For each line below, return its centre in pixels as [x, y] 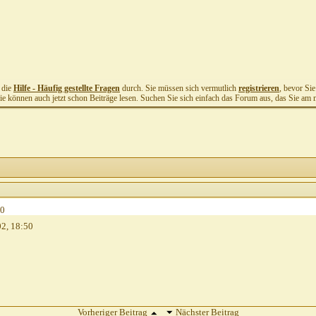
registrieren [259, 88]
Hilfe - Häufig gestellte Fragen [67, 88]
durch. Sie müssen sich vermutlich [179, 88]
